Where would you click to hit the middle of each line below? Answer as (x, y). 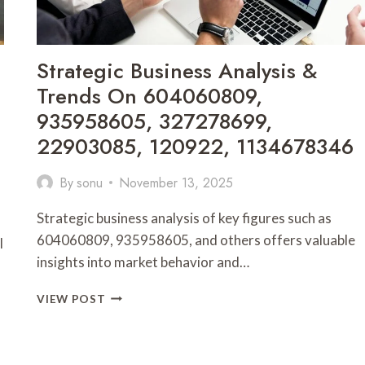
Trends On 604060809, (150, 96)
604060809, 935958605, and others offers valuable (196, 240)
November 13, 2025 (176, 182)
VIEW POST (71, 299)
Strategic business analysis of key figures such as (185, 218)
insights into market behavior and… (143, 262)
